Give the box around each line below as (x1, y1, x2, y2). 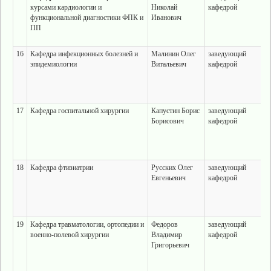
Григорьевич (151, 241, 189, 249)
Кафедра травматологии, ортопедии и (30, 220, 144, 229)
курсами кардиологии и (30, 3, 102, 11)
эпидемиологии (30, 60, 77, 68)
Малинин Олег (151, 50, 196, 58)
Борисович (151, 117, 184, 125)
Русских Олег (151, 163, 193, 172)
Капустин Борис (151, 106, 200, 115)
